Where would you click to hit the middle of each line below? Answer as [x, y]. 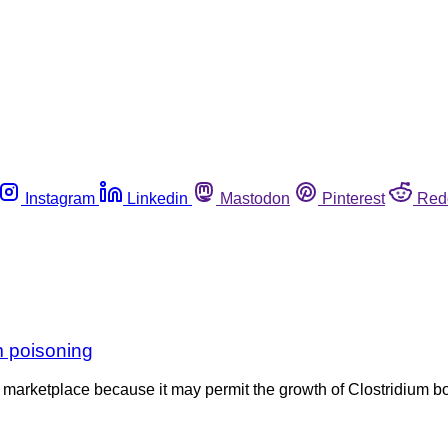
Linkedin [157, 198]
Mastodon [255, 198]
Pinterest [353, 198]
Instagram [60, 198]
